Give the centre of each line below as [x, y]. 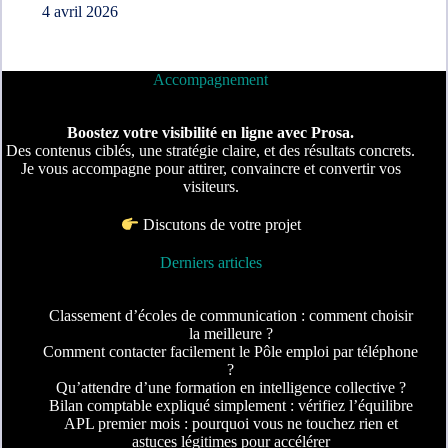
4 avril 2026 [80, 12]
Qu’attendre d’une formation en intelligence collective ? [230, 388]
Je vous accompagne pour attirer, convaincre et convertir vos [210, 169]
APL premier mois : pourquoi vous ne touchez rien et [230, 424]
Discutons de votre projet [221, 225]
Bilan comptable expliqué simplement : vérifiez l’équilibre [230, 406]
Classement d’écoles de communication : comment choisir [230, 316]
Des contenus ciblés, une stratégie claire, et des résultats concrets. [211, 151]
